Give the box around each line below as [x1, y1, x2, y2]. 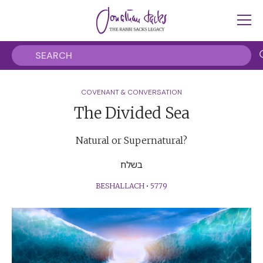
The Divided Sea [73, 103, 190, 123]
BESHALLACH [96, 181, 144, 190]
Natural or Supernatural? [76, 134, 187, 146]
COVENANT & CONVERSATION [81, 87, 182, 97]
